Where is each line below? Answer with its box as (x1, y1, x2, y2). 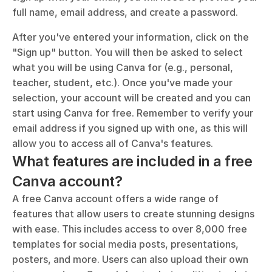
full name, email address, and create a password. (12, 6, 238, 18)
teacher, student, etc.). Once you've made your (12, 76, 233, 89)
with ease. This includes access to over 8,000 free (12, 223, 247, 235)
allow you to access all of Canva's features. (12, 137, 213, 149)
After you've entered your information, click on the (12, 31, 249, 43)
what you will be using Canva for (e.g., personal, (12, 61, 233, 73)
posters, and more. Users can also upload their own (12, 253, 248, 265)
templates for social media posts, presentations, (12, 238, 239, 250)
